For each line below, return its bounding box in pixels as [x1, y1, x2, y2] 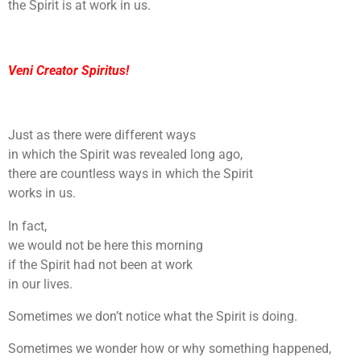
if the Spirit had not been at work [8, 256, 193, 272]
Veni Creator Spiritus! [8, 62, 129, 78]
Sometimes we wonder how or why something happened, [8, 341, 331, 357]
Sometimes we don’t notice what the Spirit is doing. [8, 309, 297, 325]
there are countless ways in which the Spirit [8, 166, 253, 182]
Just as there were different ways [8, 127, 196, 143]
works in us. [8, 185, 76, 201]
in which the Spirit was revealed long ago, [8, 147, 243, 163]
